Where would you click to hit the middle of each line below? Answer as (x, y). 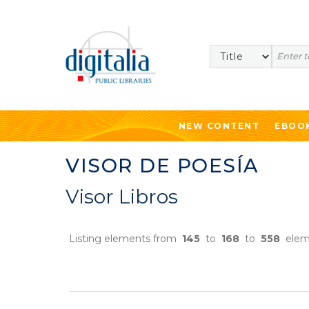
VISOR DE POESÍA (162, 166)
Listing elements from (126, 239)
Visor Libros (122, 197)
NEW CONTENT (219, 126)
